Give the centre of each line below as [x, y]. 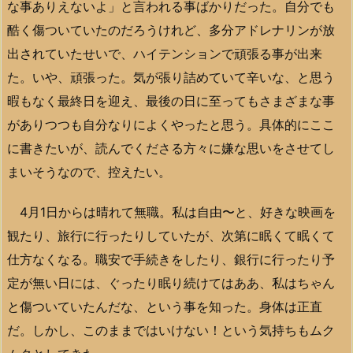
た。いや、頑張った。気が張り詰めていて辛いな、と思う [171, 78]
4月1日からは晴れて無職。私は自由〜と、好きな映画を [171, 212]
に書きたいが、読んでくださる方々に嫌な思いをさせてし [171, 149]
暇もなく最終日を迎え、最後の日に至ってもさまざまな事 [171, 101]
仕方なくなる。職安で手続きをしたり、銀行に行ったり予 [171, 260]
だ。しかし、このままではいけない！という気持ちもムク [171, 331]
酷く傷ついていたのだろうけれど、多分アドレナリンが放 [171, 30]
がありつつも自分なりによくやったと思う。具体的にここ [171, 125]
